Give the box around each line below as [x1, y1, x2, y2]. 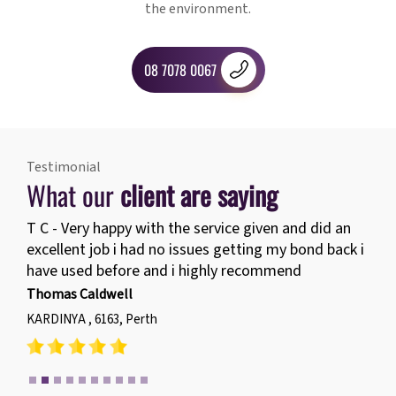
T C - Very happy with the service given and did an [27, 217, 351, 240]
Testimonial [27, 157, 101, 178]
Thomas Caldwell [27, 285, 133, 305]
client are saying [120, 175, 278, 216]
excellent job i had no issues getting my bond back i [27, 239, 364, 262]
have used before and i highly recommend [27, 260, 301, 283]
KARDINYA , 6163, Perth [27, 310, 157, 330]
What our [27, 175, 120, 216]
